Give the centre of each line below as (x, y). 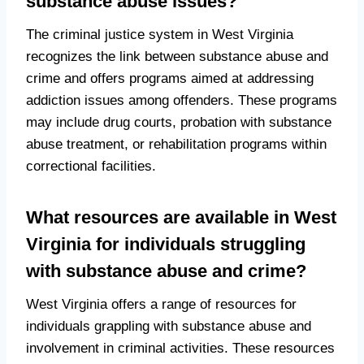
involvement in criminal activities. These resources (180, 349)
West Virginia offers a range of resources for (161, 305)
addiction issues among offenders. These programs (182, 101)
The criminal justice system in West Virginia (160, 35)
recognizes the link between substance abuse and (177, 57)
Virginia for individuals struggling (166, 245)
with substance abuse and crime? (166, 271)
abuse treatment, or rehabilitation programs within (176, 145)
